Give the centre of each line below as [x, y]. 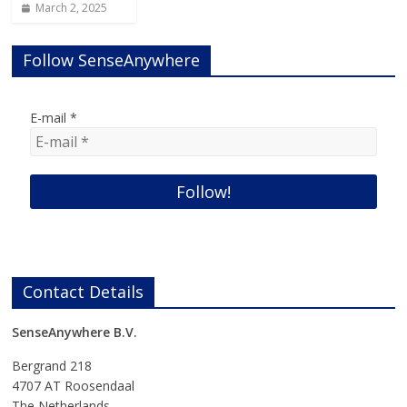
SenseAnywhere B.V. [75, 332]
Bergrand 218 [52, 365]
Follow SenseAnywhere [112, 60]
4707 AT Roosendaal [74, 385]
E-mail [50, 117]
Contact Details [84, 291]
